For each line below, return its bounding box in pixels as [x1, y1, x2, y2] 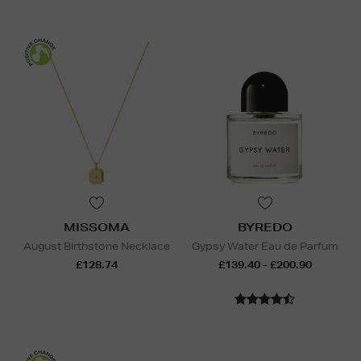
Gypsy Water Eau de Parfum [191, 239, 338, 254]
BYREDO [237, 220, 293, 235]
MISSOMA [63, 220, 130, 235]
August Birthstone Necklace [23, 239, 170, 254]
